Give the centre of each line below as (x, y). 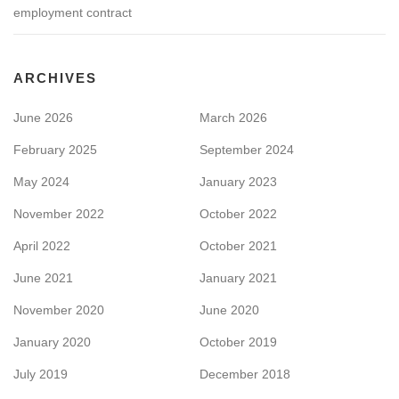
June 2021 (43, 277)
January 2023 (238, 181)
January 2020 (52, 342)
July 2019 (41, 374)
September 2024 (247, 149)
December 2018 (245, 374)
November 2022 (59, 213)
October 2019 (238, 342)
